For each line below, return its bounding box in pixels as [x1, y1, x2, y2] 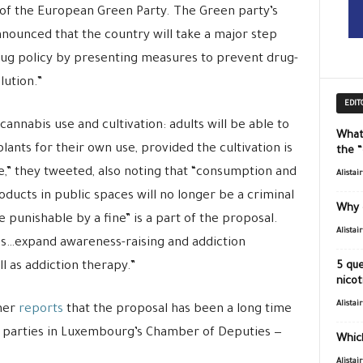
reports [18, 303, 63, 317]
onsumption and [202, 166, 297, 180]
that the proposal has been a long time [62, 303, 292, 317]
